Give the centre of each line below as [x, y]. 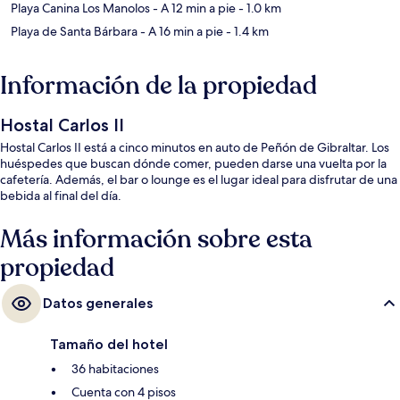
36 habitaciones [115, 369]
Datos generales [98, 304]
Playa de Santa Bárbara [74, 32]
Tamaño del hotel [109, 345]
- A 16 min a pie [180, 32]
